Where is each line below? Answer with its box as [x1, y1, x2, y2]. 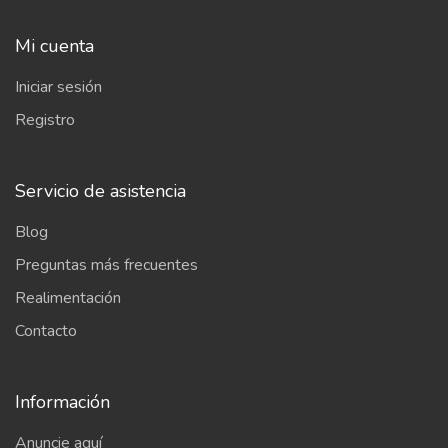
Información [15, 390, 110, 414]
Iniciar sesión [15, 76, 102, 98]
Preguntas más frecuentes [15, 254, 198, 276]
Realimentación [15, 287, 121, 309]
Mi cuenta [15, 34, 94, 58]
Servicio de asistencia [15, 179, 186, 203]
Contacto [15, 320, 77, 342]
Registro [15, 109, 75, 131]
